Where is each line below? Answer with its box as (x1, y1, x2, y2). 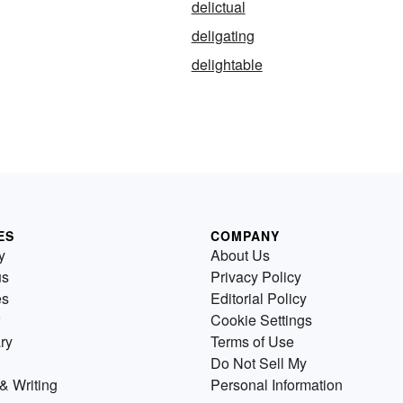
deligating (191, 25, 255, 47)
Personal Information (210, 374, 343, 396)
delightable (191, 54, 263, 76)
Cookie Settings (210, 309, 312, 331)
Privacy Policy (210, 266, 301, 288)
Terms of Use (210, 331, 294, 353)
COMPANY (210, 227, 280, 246)
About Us (210, 245, 270, 266)
